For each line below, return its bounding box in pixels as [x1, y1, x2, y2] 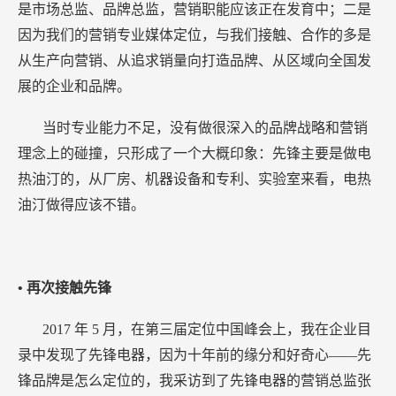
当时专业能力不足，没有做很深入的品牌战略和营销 [42, 120, 368, 136]
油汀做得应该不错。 [18, 197, 145, 213]
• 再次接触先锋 [18, 280, 111, 296]
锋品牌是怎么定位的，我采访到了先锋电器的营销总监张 [18, 373, 371, 389]
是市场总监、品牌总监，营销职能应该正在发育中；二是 [18, 2, 371, 18]
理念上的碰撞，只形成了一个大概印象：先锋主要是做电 [18, 146, 371, 162]
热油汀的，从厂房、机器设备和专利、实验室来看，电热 [18, 171, 371, 187]
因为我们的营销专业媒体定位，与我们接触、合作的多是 [18, 27, 371, 43]
